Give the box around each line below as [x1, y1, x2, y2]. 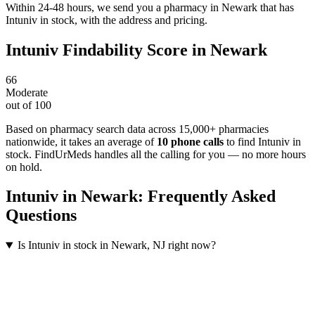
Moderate [6, 86, 48, 98]
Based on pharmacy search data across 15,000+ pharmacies [6, 122, 269, 135]
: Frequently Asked [138, 187, 276, 206]
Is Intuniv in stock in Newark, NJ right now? [17, 239, 216, 252]
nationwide [6, 135, 55, 148]
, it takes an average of [55, 135, 154, 148]
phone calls [168, 135, 224, 148]
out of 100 [6, 98, 51, 111]
